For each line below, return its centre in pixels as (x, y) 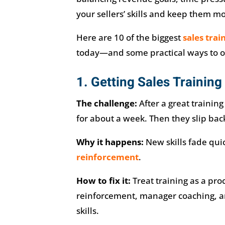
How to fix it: (103, 181)
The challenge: (106, 103)
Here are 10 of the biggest (129, 38)
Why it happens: (110, 142)
